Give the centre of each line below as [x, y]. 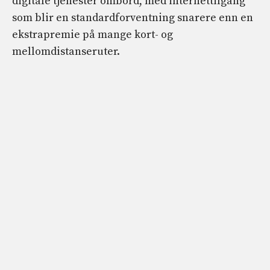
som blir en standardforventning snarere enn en [133, 18]
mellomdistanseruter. [66, 52]
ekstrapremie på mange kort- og [93, 35]
